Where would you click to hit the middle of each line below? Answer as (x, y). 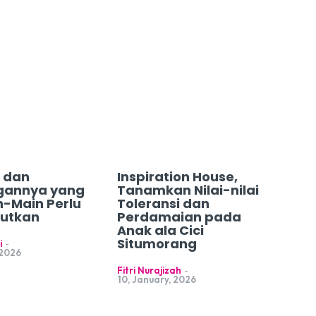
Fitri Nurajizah (149, 271)
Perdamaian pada (179, 217)
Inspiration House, (177, 177)
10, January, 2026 (156, 280)
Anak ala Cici (160, 231)
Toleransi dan (163, 204)
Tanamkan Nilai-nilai (188, 190)
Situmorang (157, 244)
